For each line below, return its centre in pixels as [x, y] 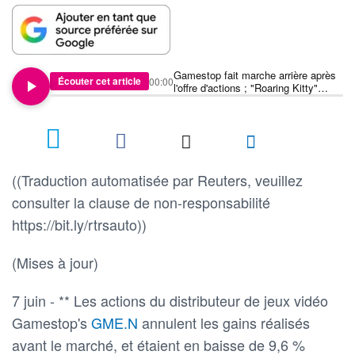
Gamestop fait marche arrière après [255, 74]
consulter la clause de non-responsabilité [141, 202]
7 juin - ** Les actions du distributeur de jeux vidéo [170, 300]
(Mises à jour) [55, 262]
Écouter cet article [99, 81]
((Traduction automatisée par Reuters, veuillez [157, 179]
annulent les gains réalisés [226, 322]
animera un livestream [224, 100]
